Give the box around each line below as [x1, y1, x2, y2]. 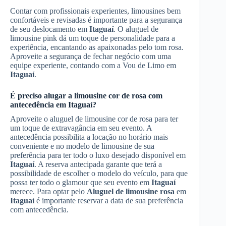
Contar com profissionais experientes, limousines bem [10, 6, 181, 15]
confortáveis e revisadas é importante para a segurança [10, 15, 182, 24]
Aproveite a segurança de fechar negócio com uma [10, 51, 171, 61]
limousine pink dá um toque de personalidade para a [10, 33, 175, 42]
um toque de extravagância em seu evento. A [10, 123, 152, 132]
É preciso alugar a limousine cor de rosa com [10, 91, 162, 100]
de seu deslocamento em [10, 24, 89, 33]
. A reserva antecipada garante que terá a [34, 159, 162, 168]
